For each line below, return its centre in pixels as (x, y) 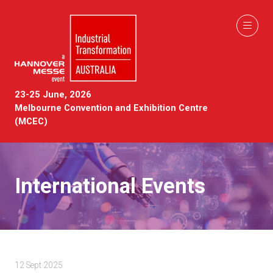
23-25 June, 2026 (53, 94)
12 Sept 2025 (39, 265)
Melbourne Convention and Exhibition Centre (111, 108)
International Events (110, 186)
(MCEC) (31, 121)
